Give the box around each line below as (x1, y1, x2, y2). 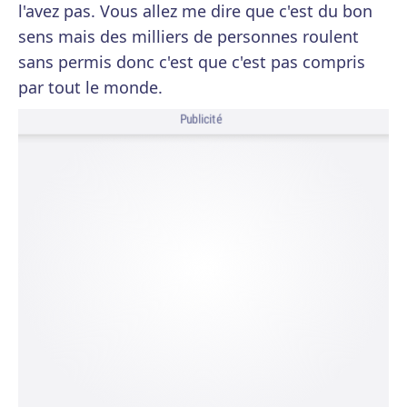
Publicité (179, 111, 223, 128)
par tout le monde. (18, 76, 163, 98)
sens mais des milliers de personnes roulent (18, 25, 359, 47)
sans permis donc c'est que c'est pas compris (18, 51, 365, 73)
